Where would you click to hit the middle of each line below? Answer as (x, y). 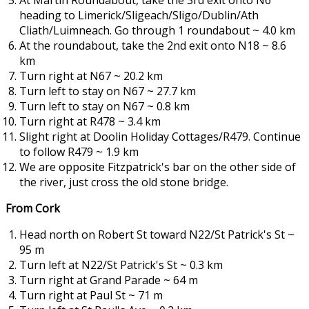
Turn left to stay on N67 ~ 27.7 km (108, 91)
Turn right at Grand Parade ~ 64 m (109, 280)
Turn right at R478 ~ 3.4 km (90, 122)
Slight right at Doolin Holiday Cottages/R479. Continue (160, 137)
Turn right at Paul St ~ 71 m (91, 296)
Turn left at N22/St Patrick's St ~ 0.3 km (121, 265)
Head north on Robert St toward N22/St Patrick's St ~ (157, 235)
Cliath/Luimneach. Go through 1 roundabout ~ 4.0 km (157, 31)
